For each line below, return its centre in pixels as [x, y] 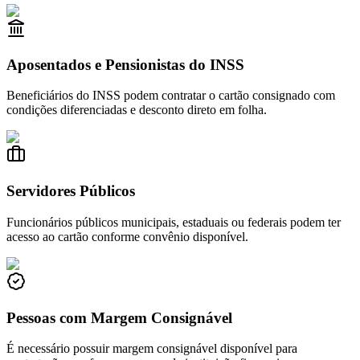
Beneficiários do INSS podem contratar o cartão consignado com [171, 96]
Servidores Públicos [71, 191]
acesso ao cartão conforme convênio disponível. [127, 236]
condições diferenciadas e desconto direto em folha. [137, 110]
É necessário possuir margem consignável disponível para [152, 349]
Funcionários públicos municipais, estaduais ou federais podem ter [174, 222]
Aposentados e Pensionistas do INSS [125, 64]
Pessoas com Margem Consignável [119, 317]
